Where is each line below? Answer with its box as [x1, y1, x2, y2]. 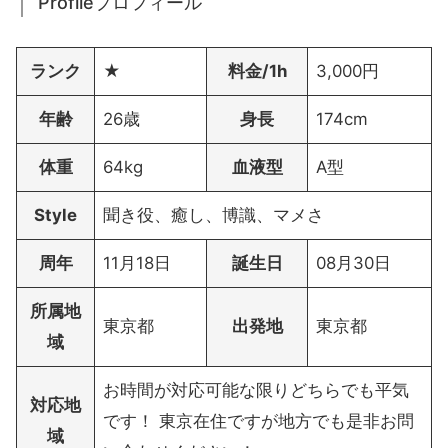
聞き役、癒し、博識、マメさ [103, 205, 325, 226]
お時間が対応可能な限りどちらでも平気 [103, 380, 410, 401]
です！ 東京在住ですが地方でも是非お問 [103, 411, 415, 432]
